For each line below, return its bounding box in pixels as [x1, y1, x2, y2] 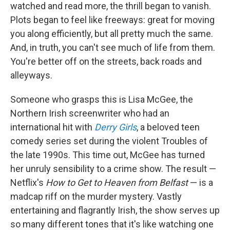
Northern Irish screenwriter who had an [10, 108, 169, 119]
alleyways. [10, 70, 52, 81]
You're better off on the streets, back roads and [10, 56, 202, 67]
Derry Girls [94, 122, 137, 132]
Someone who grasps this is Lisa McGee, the [10, 94, 193, 105]
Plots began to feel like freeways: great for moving [10, 14, 215, 25]
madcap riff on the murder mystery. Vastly [10, 191, 182, 202]
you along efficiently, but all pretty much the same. [10, 28, 213, 39]
